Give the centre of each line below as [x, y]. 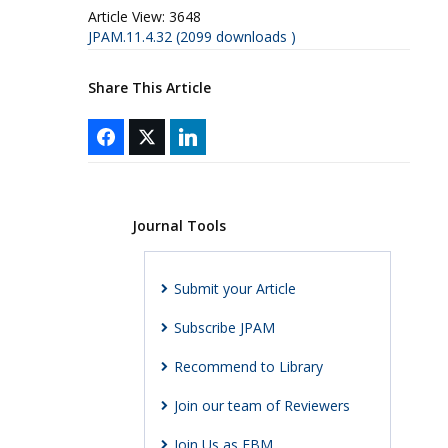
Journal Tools [179, 225]
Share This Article [149, 87]
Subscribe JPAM [224, 327]
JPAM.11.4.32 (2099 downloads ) [192, 36]
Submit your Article [234, 288]
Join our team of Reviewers [261, 405]
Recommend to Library [248, 366]
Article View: [126, 16]
